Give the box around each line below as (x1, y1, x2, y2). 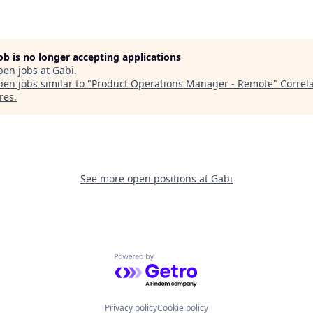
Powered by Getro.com (114, 253, 236, 269)
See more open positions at (80, 172, 211, 186)
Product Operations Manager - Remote (92, 77, 273, 91)
